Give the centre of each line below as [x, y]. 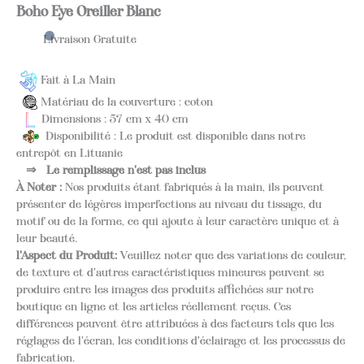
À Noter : [39, 187]
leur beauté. [47, 238]
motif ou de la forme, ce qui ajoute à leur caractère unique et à [178, 221]
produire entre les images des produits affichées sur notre [165, 290]
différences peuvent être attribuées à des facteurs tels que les [175, 324]
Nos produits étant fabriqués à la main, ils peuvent [193, 187]
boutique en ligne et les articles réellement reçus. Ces [154, 307]
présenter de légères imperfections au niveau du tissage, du [169, 204]
